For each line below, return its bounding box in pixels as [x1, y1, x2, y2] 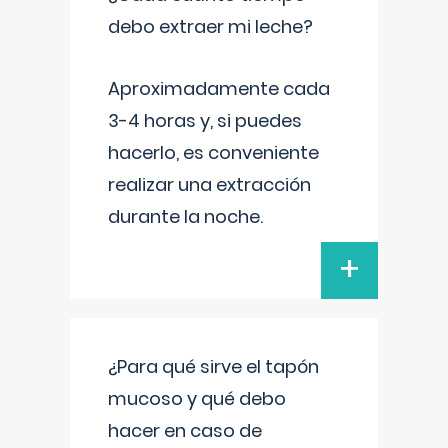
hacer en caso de [108, 418, 262, 443]
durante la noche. [108, 204, 263, 229]
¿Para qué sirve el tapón [108, 354, 319, 379]
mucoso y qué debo [108, 386, 286, 411]
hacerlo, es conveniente [108, 140, 319, 165]
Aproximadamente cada [108, 76, 330, 101]
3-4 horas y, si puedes [108, 108, 302, 133]
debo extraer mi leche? [108, 14, 313, 39]
